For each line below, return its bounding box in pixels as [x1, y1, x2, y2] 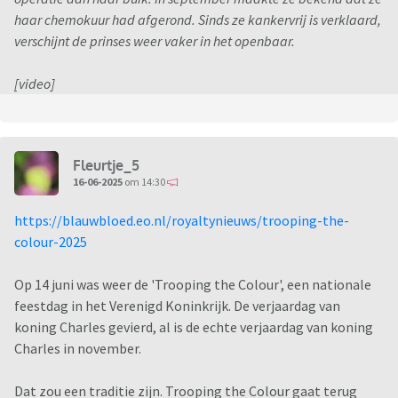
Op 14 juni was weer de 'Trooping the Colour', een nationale [14, 275, 371, 294]
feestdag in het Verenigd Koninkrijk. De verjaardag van [14, 297, 340, 315]
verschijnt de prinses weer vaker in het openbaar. [14, 32, 295, 51]
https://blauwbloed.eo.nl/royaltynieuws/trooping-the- [14, 211, 349, 230]
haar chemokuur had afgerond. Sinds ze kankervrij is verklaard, [14, 11, 381, 29]
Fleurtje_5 [73, 155, 139, 174]
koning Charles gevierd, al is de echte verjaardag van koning [14, 318, 373, 337]
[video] [14, 75, 55, 93]
